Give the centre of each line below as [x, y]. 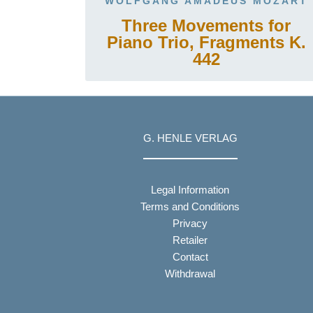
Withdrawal [190, 274]
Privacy [190, 223]
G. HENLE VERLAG [190, 138]
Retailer [190, 240]
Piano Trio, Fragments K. [206, 42]
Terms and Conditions [190, 206]
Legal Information [190, 190]
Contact [190, 257]
